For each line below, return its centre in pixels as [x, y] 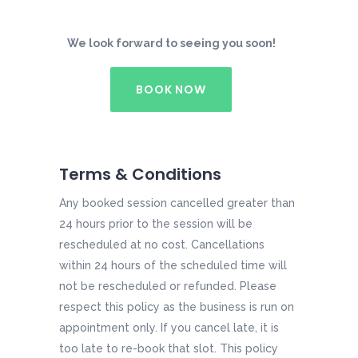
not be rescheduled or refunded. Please [168, 286]
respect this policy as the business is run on [177, 307]
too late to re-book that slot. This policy [169, 349]
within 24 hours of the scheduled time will [173, 266]
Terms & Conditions [140, 175]
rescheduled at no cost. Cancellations [162, 245]
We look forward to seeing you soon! [171, 44]
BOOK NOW [171, 89]
